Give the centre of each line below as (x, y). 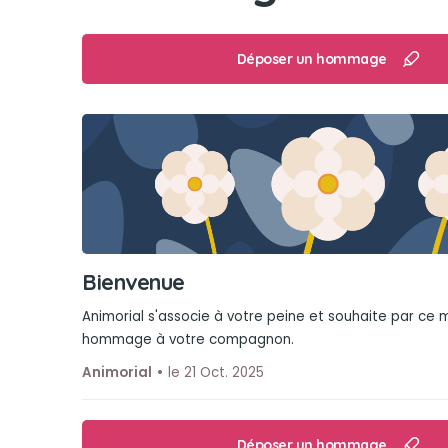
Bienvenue (133, 281)
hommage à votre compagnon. (188, 339)
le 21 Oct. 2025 (216, 372)
